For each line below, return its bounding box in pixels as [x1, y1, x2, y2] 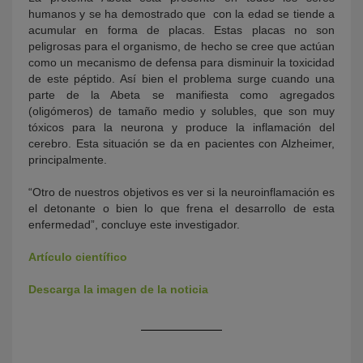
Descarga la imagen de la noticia [28, 283, 208, 296]
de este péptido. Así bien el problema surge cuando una [28, 72, 335, 85]
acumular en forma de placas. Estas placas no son [28, 23, 335, 36]
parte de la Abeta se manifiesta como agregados [28, 88, 335, 101]
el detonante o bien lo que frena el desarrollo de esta [28, 202, 335, 215]
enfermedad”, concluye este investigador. [28, 218, 240, 231]
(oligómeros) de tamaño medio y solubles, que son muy [28, 105, 335, 117]
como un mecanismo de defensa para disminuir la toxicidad [28, 56, 335, 69]
